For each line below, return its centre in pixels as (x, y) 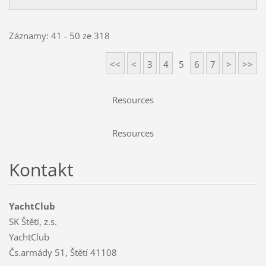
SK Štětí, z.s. (33, 221)
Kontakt (41, 169)
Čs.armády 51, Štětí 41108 (63, 252)
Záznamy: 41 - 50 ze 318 (59, 35)
